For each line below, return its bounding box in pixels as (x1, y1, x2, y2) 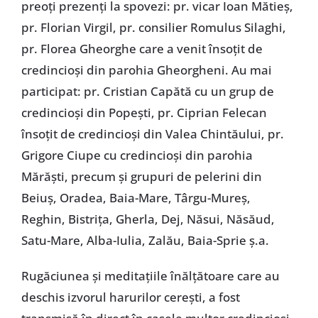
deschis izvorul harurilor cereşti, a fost (21, 288, 240, 305)
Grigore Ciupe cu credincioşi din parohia (21, 146, 253, 163)
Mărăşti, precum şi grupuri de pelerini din (21, 168, 262, 185)
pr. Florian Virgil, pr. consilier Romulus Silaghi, (21, 18, 286, 35)
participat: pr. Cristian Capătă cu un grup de (21, 82, 274, 99)
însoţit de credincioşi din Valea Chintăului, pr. (21, 125, 284, 142)
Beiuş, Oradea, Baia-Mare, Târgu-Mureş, (21, 189, 251, 206)
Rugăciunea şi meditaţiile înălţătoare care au (21, 267, 280, 284)
